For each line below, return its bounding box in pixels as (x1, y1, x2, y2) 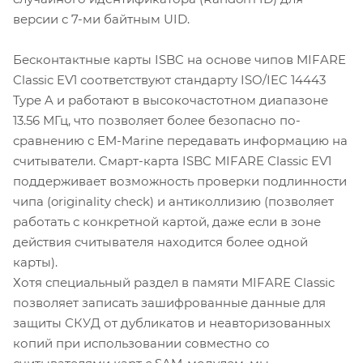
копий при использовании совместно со (13, 335, 270, 351)
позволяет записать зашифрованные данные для (13, 294, 326, 310)
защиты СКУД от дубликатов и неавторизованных (13, 314, 331, 331)
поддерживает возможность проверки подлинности (13, 173, 347, 189)
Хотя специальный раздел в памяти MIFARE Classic (13, 274, 335, 290)
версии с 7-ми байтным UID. (13, 11, 190, 27)
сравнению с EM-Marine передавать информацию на (13, 132, 348, 148)
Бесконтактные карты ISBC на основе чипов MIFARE (13, 51, 346, 67)
